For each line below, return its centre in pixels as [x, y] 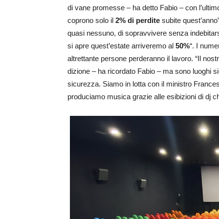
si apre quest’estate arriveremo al [121, 45]
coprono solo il [91, 20]
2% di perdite [138, 20]
